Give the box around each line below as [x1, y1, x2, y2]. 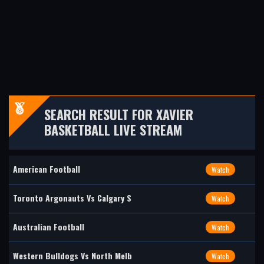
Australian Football [13, 220, 84, 233]
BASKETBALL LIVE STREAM [44, 120, 182, 139]
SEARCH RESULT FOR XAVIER [44, 105, 193, 124]
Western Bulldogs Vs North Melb [13, 249, 132, 262]
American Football [13, 163, 80, 175]
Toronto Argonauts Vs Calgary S [13, 192, 131, 204]
